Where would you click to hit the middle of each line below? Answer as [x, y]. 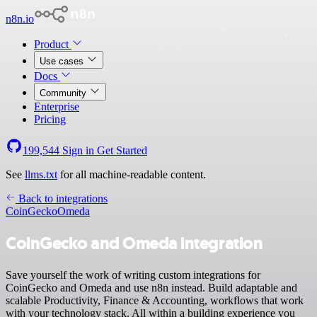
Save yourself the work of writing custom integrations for [133, 275]
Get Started [122, 150]
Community [64, 93]
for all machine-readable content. [132, 174]
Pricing [50, 119]
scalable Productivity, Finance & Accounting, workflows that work [155, 300]
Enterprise [57, 106]
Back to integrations [62, 198]
